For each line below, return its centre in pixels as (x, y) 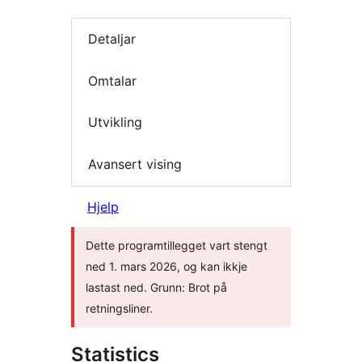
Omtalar (112, 80)
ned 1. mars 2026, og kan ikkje (166, 267)
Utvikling (115, 122)
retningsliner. (119, 309)
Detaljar (112, 39)
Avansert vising (135, 164)
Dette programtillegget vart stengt (177, 246)
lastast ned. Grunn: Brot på (156, 288)
